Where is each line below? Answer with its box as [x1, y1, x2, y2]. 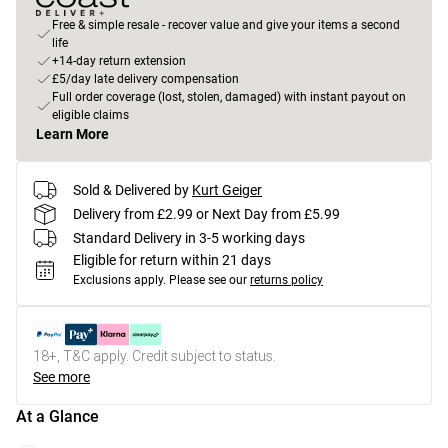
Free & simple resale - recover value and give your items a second [52, 18, 400, 32]
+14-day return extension [52, 54, 186, 68]
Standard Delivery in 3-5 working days [73, 229, 305, 246]
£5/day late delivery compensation [52, 72, 239, 86]
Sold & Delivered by [73, 181, 189, 198]
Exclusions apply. [73, 273, 166, 287]
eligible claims [52, 108, 129, 122]
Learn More [36, 126, 109, 142]
